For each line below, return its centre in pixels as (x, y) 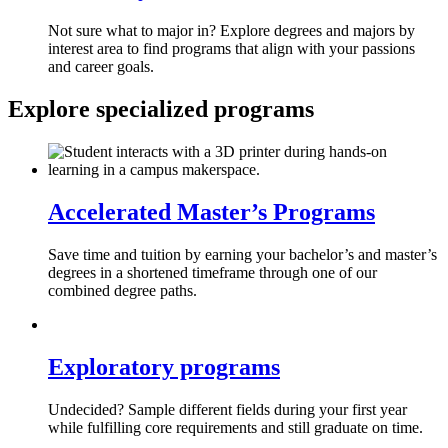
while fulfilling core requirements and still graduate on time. (235, 427)
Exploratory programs (164, 366)
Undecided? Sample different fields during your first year (227, 409)
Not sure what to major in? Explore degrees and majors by (231, 31)
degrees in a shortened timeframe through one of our (212, 272)
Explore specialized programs (161, 109)
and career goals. (101, 67)
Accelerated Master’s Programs (211, 211)
